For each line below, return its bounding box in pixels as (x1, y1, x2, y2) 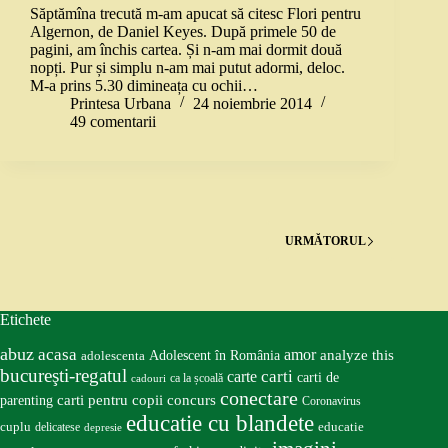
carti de (297, 370, 339, 386)
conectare (220, 387, 298, 410)
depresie (84, 421, 122, 434)
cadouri (131, 373, 166, 385)
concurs (167, 392, 216, 409)
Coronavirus (302, 394, 361, 409)
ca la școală (170, 371, 223, 386)
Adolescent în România (149, 347, 280, 364)
